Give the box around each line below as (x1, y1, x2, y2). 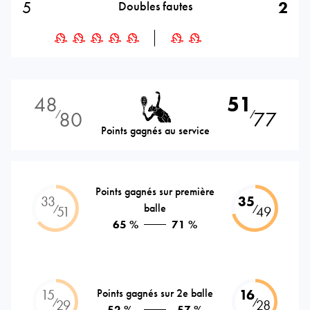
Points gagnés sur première (95, 183, 215, 199)
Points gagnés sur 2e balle (97, 285, 213, 300)
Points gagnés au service (100, 122, 210, 138)
